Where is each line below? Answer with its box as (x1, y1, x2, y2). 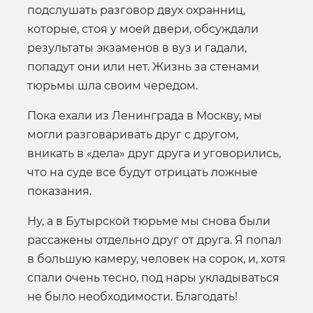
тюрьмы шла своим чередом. (27, 78, 198, 92)
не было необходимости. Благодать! (27, 289, 238, 303)
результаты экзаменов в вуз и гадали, (27, 41, 247, 54)
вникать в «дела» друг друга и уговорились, (27, 146, 281, 160)
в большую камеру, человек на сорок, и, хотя (27, 252, 286, 265)
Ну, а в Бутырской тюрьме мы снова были (27, 214, 270, 228)
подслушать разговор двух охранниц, (27, 3, 245, 17)
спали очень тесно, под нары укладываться (27, 270, 279, 284)
